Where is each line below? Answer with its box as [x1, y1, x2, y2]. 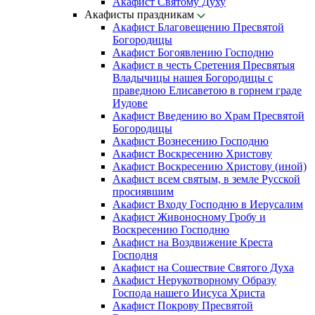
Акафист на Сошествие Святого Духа [112, 262, 294, 274]
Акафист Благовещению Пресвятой [112, 21, 284, 33]
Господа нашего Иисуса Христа [112, 287, 265, 299]
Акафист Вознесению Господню [112, 135, 269, 147]
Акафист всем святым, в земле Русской [112, 173, 300, 185]
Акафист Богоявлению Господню [112, 46, 274, 58]
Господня [112, 249, 157, 261]
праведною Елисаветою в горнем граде [112, 84, 302, 96]
